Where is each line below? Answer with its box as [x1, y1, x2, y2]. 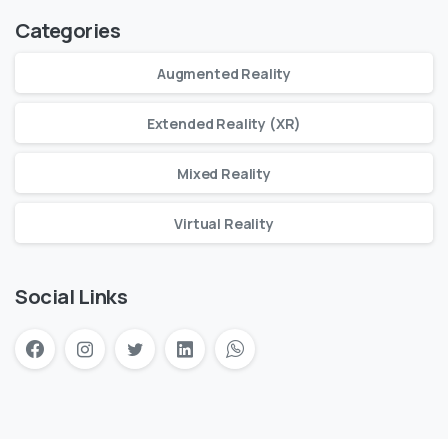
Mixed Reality [177, 163, 271, 183]
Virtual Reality [174, 213, 274, 233]
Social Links [15, 282, 128, 311]
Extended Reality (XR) [146, 113, 302, 133]
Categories [15, 16, 121, 45]
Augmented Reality [156, 63, 292, 83]
